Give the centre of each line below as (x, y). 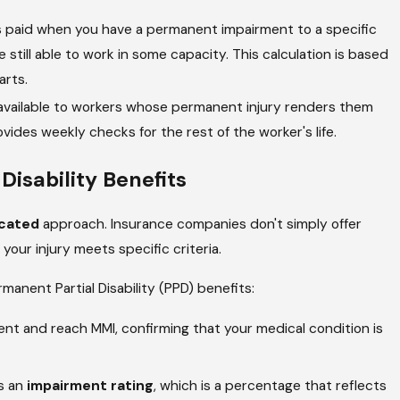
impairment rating (90, 385)
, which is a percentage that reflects (270, 385)
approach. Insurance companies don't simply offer (201, 225)
